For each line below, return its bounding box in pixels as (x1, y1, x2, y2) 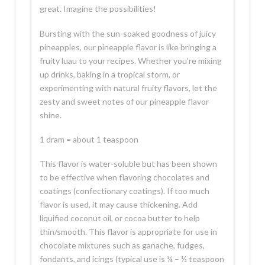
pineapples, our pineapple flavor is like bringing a (39, 41, 216, 52)
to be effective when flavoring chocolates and (39, 172, 209, 183)
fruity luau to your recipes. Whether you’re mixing (39, 55, 222, 66)
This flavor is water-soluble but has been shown (39, 159, 217, 169)
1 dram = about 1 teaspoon (39, 134, 138, 145)
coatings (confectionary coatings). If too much (39, 186, 209, 196)
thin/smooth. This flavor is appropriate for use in (39, 227, 217, 237)
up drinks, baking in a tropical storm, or (39, 69, 180, 79)
